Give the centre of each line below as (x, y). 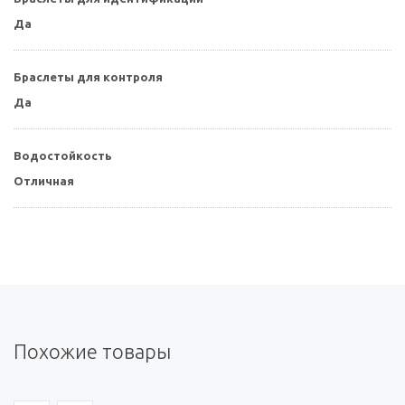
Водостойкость (63, 156)
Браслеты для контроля (88, 77)
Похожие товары (92, 352)
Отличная (44, 181)
